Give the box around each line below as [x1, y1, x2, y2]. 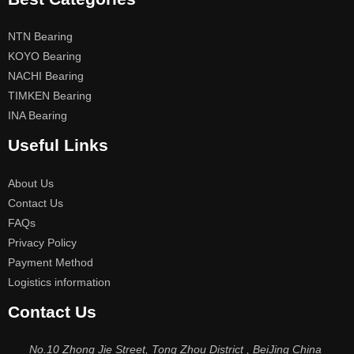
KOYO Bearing [8, 51, 81, 63]
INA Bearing [8, 110, 67, 122]
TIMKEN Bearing [8, 90, 92, 103]
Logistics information [8, 276, 111, 288]
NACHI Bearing [8, 70, 84, 83]
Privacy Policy [8, 236, 77, 249]
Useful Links [8, 136, 108, 155]
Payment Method [8, 256, 93, 269]
